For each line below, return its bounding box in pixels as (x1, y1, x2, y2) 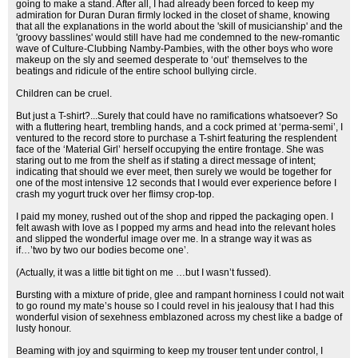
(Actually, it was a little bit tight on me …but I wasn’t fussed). (16, 267, 271, 278)
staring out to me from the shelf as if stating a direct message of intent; (16, 155, 316, 166)
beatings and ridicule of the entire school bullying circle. (16, 66, 257, 77)
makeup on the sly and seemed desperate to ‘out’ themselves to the (16, 54, 308, 66)
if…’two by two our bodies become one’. (16, 245, 189, 256)
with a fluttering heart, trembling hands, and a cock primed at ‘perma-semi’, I (16, 121, 343, 133)
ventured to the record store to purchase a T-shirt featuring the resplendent (16, 133, 336, 144)
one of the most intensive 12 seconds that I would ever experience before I (16, 177, 336, 189)
